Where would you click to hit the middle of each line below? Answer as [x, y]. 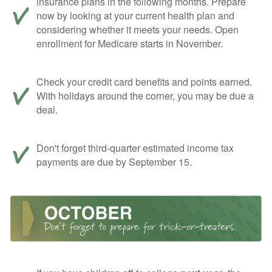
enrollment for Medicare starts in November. [130, 44]
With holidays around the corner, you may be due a [145, 96]
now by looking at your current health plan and [135, 16]
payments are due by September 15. [114, 162]
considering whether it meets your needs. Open [138, 30]
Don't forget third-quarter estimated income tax [135, 148]
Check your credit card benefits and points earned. [144, 82]
